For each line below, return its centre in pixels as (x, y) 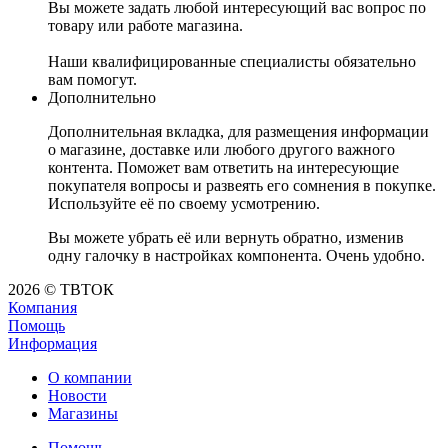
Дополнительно (102, 98)
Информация (52, 344)
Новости (77, 396)
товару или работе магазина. (145, 26)
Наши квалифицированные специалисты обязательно (232, 62)
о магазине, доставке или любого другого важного (221, 150)
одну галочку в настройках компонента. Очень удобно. (236, 256)
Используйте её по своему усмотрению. (184, 204)
